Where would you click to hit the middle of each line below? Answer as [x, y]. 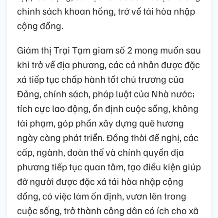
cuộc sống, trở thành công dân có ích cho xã [108, 210]
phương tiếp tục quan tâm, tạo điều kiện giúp [109, 167]
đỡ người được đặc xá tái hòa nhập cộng [100, 181]
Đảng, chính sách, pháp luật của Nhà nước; [106, 94]
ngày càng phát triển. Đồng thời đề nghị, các [108, 137]
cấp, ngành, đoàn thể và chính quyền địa [100, 152]
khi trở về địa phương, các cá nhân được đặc [109, 64]
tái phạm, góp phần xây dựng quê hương [100, 123]
